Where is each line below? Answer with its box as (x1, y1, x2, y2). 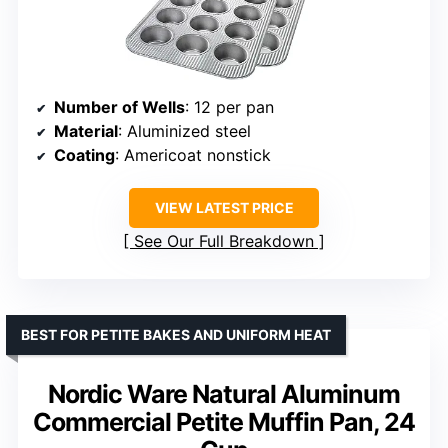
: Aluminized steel (118, 120, 251, 141)
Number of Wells (54, 96, 185, 117)
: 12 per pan (185, 96, 274, 117)
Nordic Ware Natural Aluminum (48, 378, 400, 409)
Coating (54, 144, 115, 165)
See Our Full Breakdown (134, 230, 314, 251)
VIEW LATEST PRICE (154, 198, 294, 216)
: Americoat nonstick (115, 144, 271, 165)
